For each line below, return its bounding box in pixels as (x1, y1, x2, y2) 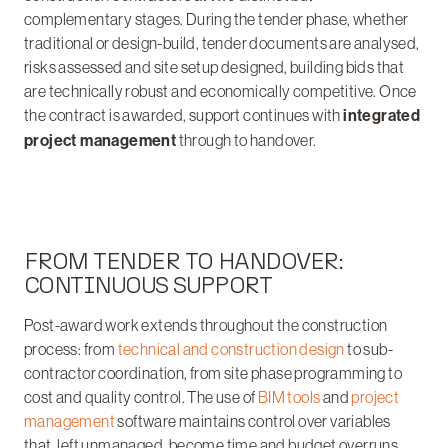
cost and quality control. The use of (24, 388, 258, 406)
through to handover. (176, 131, 317, 149)
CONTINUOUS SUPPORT (24, 270, 272, 299)
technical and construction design (117, 340, 345, 358)
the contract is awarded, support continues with (24, 106, 344, 124)
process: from (24, 340, 118, 358)
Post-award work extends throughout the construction (24, 316, 388, 334)
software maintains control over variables (115, 412, 391, 430)
